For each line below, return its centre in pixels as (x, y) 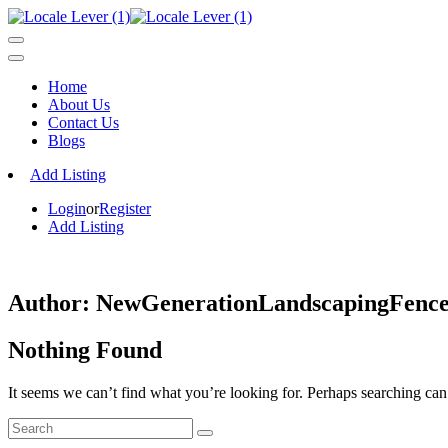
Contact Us (83, 122)
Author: (52, 302)
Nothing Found (85, 349)
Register (125, 208)
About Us (79, 104)
